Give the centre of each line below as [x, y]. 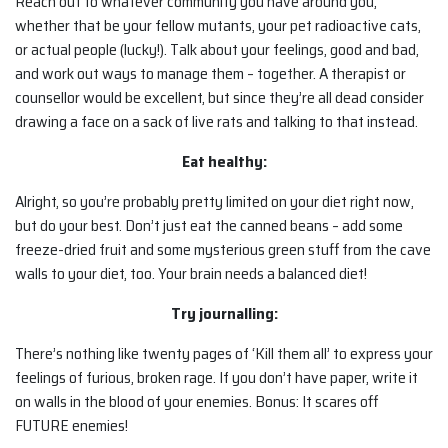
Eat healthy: [224, 162]
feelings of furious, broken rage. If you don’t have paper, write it [216, 378]
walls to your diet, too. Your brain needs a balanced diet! [191, 274]
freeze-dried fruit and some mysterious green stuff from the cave [223, 250]
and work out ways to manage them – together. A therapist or [210, 74]
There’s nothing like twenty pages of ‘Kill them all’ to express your [224, 354]
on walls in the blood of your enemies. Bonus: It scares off [196, 402]
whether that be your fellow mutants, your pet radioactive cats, [218, 26]
